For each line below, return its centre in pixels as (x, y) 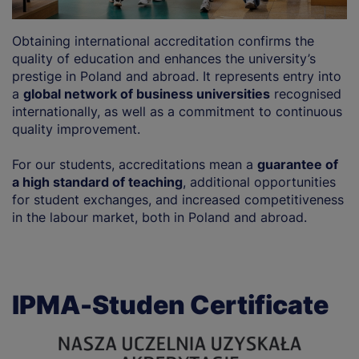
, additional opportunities (259, 182)
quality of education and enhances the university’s (164, 58)
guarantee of (298, 164)
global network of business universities (147, 93)
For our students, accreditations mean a (135, 164)
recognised (306, 93)
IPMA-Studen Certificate (170, 305)
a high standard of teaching (97, 182)
